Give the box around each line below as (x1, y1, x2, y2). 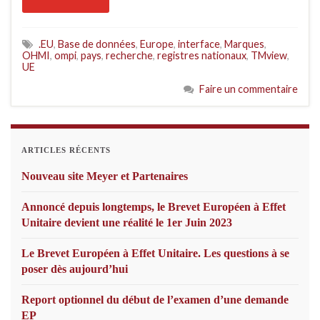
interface (178, 38, 220, 51)
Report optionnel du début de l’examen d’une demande (21, 294, 289, 306)
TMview (251, 49, 287, 62)
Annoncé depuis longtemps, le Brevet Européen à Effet (21, 201, 286, 214)
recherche (106, 49, 153, 62)
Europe (140, 38, 174, 51)
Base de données (58, 38, 136, 51)
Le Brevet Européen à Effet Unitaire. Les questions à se (21, 247, 289, 260)
